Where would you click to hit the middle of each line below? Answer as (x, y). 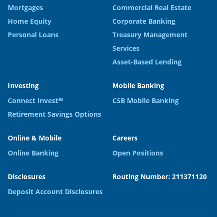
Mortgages (25, 8)
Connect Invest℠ (35, 101)
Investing (23, 85)
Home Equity (30, 21)
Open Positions (138, 153)
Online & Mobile (35, 138)
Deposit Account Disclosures (55, 192)
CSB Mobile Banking (146, 101)
